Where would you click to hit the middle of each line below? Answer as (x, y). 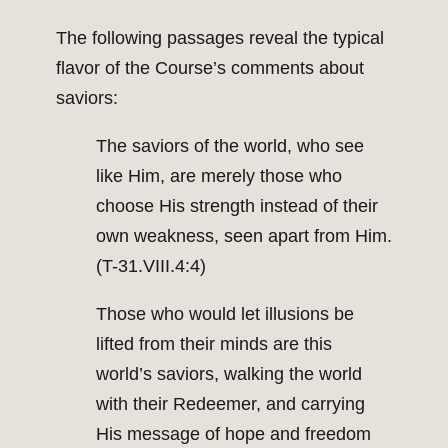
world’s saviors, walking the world (229, 374)
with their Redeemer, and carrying (230, 404)
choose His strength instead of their (237, 206)
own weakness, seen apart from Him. (244, 236)
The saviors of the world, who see (230, 146)
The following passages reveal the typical (220, 38)
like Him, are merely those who (219, 176)
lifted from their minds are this (214, 344)
